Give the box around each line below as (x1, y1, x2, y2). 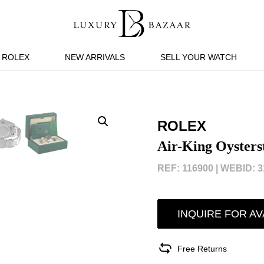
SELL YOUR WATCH (160, 52, 237, 62)
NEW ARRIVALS (64, 52, 125, 62)
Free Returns (177, 243, 227, 253)
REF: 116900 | (157, 163, 218, 173)
